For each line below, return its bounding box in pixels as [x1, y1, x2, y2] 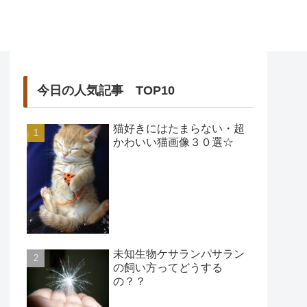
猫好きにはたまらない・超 [113, 122, 245, 134]
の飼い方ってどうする [113, 261, 223, 273]
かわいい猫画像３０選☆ [113, 136, 234, 148]
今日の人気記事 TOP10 [36, 83, 175, 97]
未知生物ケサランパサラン [113, 247, 245, 260]
